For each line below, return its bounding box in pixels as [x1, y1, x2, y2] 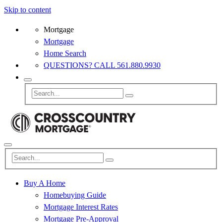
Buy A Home [24, 179, 65, 188]
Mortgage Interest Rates [44, 203, 118, 212]
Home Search [44, 49, 86, 57]
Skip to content [4, 5, 51, 14]
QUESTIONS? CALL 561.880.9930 [44, 61, 161, 69]
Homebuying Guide [44, 191, 106, 200]
